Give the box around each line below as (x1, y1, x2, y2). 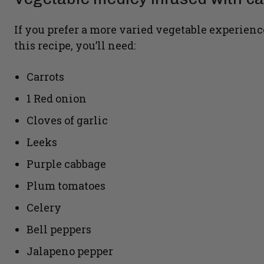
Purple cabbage (27, 157, 106, 171)
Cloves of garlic (27, 113, 108, 128)
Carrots (27, 70, 64, 84)
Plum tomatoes (27, 179, 105, 193)
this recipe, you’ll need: (14, 38, 136, 53)
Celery (27, 200, 61, 215)
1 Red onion (27, 91, 87, 106)
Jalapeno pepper (27, 244, 113, 259)
